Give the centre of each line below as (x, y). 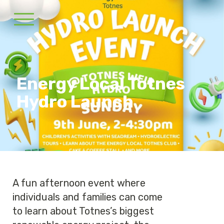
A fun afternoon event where (79, 183)
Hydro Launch (75, 102)
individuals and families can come (87, 197)
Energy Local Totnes (101, 84)
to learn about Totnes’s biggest (83, 211)
